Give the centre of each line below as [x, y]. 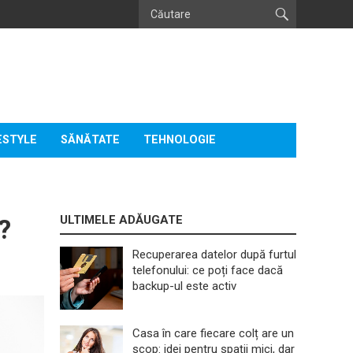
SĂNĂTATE [90, 140]
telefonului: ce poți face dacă [208, 270]
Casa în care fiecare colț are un [213, 333]
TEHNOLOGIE [180, 140]
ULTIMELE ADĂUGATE [121, 220]
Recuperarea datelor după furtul [214, 255]
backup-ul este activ [184, 286]
